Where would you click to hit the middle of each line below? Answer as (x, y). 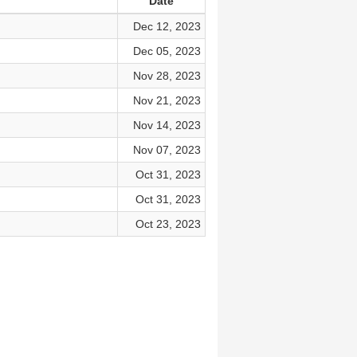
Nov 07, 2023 (167, 150)
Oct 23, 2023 (168, 224)
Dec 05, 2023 (167, 51)
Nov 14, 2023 (167, 125)
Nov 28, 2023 (167, 76)
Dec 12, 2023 (167, 26)
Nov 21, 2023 (167, 100)
